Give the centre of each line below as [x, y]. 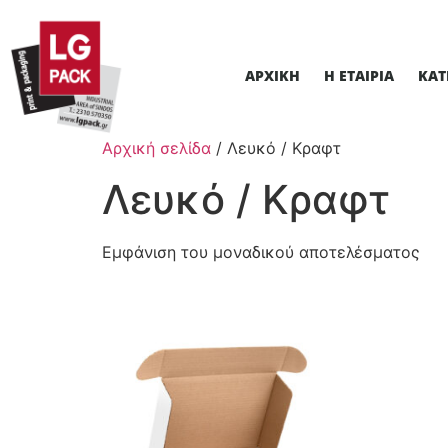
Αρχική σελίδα [156, 148]
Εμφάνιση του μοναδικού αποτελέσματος [261, 252]
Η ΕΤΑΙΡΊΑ [358, 75]
